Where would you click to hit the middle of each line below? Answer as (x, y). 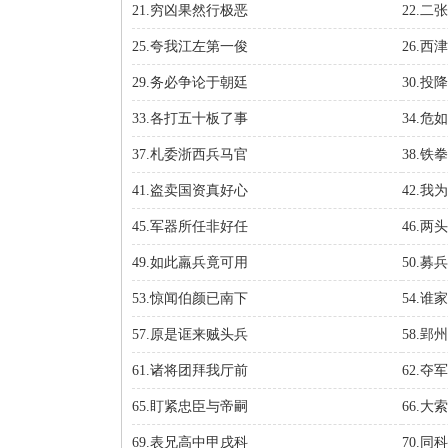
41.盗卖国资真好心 (190, 190)
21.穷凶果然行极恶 (190, 10)
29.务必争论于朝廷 (190, 82)
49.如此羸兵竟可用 (190, 262)
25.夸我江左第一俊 (190, 46)
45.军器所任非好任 (190, 226)
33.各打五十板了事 (190, 118)
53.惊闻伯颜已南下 (190, 298)
